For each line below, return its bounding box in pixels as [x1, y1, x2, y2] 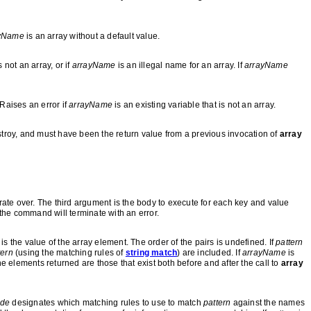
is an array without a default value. [24, 31, 160, 41]
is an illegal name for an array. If [115, 60, 245, 70]
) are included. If [177, 248, 243, 258]
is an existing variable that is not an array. [112, 100, 276, 110]
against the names [230, 298, 305, 308]
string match [125, 248, 178, 258]
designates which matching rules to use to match [10, 298, 204, 308]
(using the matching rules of [12, 248, 126, 258]
